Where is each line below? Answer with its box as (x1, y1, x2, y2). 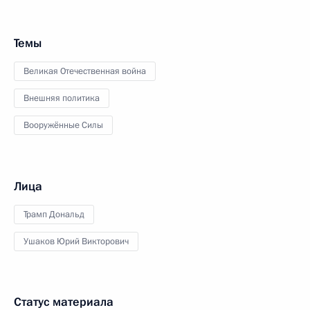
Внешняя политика (24, 92, 100, 104)
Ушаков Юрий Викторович (24, 235, 129, 248)
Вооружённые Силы (24, 119, 103, 131)
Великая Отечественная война (24, 65, 146, 77)
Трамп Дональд (24, 208, 84, 221)
